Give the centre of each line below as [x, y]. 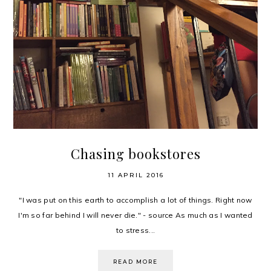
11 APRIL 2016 [135, 175]
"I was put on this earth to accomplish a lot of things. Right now [135, 200]
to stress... [135, 230]
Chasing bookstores [135, 153]
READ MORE [135, 261]
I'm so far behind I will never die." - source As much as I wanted [135, 215]
